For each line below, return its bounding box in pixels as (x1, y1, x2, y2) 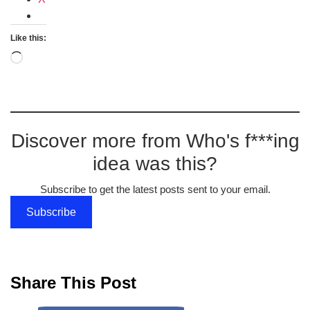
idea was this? (93, 153, 217, 175)
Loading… (22, 53, 73, 65)
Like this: (10, 33, 46, 44)
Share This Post (10, 273, 136, 293)
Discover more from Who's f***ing (10, 130, 300, 152)
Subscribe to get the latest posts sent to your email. (39, 183, 271, 196)
